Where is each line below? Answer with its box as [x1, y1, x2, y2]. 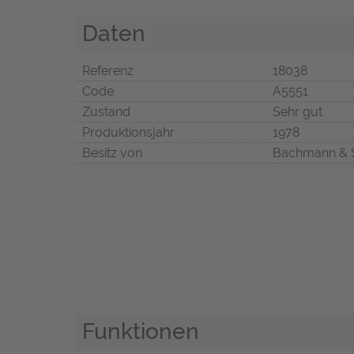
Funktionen [82, 318, 199, 345]
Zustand [82, 104, 130, 120]
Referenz [82, 63, 134, 79]
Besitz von [82, 145, 142, 161]
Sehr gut [273, 104, 322, 120]
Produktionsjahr [82, 125, 175, 141]
